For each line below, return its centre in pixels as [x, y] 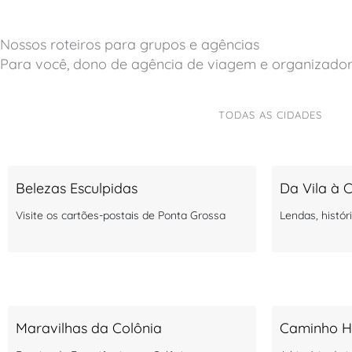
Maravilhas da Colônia [89, 328]
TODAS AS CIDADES [270, 114]
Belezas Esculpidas [77, 188]
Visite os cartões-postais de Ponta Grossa [121, 215]
